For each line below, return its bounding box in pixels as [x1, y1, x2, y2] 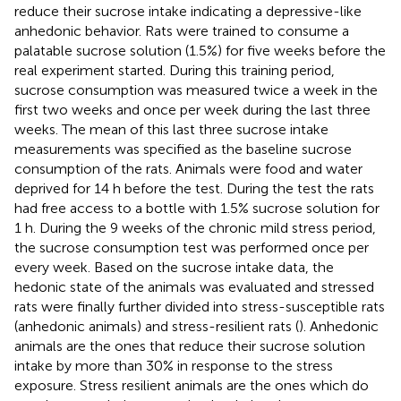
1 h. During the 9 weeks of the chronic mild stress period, [14, 218, 376, 236]
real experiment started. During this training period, [14, 61, 335, 79]
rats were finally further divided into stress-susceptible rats [14, 297, 385, 315]
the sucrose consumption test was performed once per [14, 238, 369, 256]
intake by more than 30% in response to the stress [14, 356, 333, 374]
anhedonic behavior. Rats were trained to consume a [14, 21, 349, 39]
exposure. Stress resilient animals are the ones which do [14, 376, 369, 394]
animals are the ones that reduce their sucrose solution [14, 337, 365, 354]
